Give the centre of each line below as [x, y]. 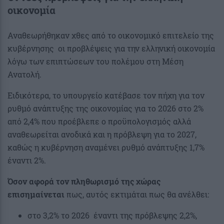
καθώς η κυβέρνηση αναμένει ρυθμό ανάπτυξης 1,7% [106, 147]
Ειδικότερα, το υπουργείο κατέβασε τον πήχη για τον [106, 95]
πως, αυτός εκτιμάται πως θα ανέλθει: [137, 194]
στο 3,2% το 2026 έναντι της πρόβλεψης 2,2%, [112, 215]
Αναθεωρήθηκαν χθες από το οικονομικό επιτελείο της [111, 35]
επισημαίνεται [36, 194]
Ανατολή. [24, 74]
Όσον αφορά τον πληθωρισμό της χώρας [84, 181]
